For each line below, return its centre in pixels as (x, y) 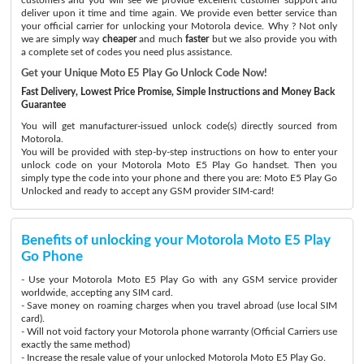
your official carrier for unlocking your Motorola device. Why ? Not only (179, 26)
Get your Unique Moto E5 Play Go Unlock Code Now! (144, 73)
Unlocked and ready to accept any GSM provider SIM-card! (147, 191)
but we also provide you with (273, 39)
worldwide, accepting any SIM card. (97, 292)
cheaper (119, 39)
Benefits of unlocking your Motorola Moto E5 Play (175, 240)
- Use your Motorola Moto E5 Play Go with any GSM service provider (179, 279)
